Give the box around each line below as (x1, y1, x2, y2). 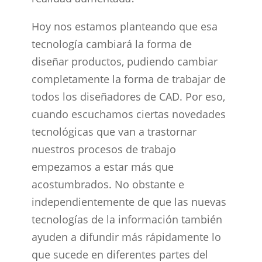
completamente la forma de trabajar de (31, 72, 226, 86)
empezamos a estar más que (31, 160, 174, 174)
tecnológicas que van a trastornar (31, 125, 196, 139)
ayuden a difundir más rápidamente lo (31, 230, 221, 244)
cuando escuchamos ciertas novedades (31, 107, 226, 121)
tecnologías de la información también (31, 212, 222, 226)
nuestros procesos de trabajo (31, 142, 176, 156)
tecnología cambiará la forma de (31, 37, 192, 51)
